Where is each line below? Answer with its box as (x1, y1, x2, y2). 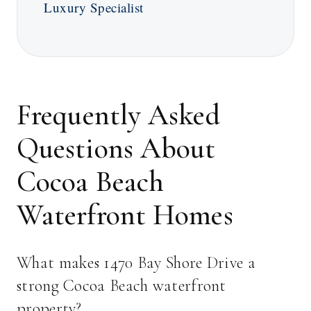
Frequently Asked (17, 97, 220, 133)
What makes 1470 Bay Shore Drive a (17, 253, 255, 274)
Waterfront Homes (17, 197, 233, 233)
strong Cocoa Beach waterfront (17, 276, 226, 296)
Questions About (17, 131, 216, 167)
